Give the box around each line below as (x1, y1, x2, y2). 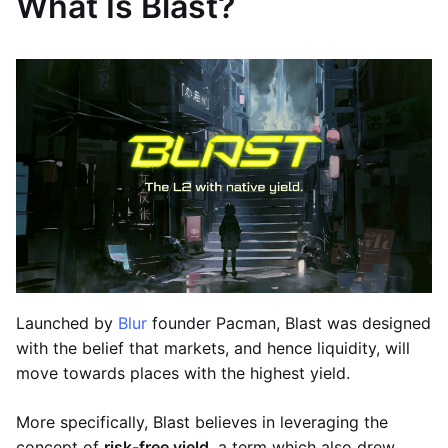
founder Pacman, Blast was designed (147, 312, 431, 333)
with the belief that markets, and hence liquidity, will (16, 337, 410, 358)
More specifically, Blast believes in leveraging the (16, 411, 388, 432)
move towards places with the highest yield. (16, 362, 350, 383)
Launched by (16, 312, 118, 333)
